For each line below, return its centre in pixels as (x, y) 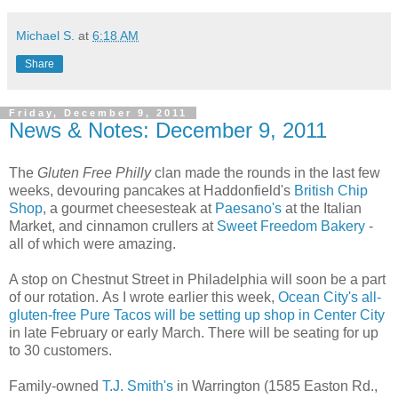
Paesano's (248, 208)
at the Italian (322, 208)
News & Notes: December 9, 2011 (168, 131)
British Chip (331, 191)
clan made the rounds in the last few (266, 173)
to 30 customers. (60, 350)
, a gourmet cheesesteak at (129, 208)
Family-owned (56, 386)
